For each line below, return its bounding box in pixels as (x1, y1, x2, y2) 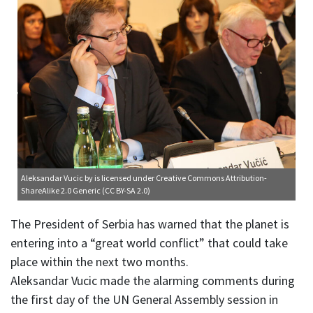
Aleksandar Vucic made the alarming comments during (10, 272, 295, 289)
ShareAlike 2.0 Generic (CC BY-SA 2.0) (21, 185, 150, 196)
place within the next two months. (10, 254, 189, 270)
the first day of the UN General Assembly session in (10, 291, 278, 308)
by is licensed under (85, 173, 156, 184)
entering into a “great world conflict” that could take (10, 235, 288, 252)
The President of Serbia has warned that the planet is (10, 216, 289, 233)
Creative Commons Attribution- (156, 173, 267, 184)
